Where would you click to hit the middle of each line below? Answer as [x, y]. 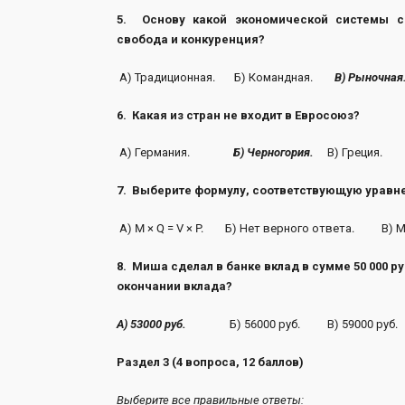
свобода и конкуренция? [190, 39]
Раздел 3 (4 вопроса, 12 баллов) [210, 362]
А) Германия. [173, 153]
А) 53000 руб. [155, 324]
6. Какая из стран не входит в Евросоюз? [238, 115]
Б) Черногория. [278, 153]
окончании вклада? [174, 286]
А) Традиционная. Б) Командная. [225, 77]
